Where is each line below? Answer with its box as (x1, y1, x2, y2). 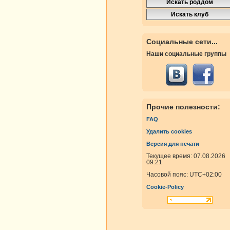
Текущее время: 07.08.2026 (146, 152, 225, 160)
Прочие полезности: (146, 103, 220, 111)
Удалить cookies (146, 128, 192, 135)
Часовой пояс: (146, 171, 189, 179)
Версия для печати (146, 141, 199, 147)
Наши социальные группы (146, 50, 226, 58)
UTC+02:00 (189, 171, 222, 179)
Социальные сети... (146, 37, 218, 46)
